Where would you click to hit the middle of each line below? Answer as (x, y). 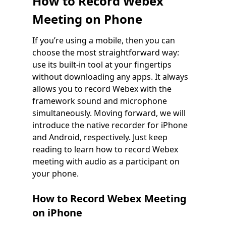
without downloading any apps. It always (110, 76)
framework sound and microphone (100, 101)
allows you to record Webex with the (102, 89)
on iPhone (57, 212)
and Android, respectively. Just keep (100, 137)
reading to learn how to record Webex (105, 149)
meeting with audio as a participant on (106, 161)
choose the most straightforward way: (106, 52)
